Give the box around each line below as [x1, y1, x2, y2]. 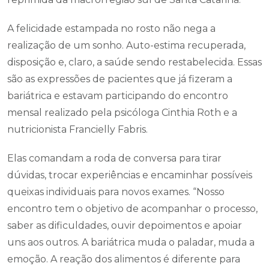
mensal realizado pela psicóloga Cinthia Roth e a [7, 107, 237, 118]
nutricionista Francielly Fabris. [7, 124, 150, 135]
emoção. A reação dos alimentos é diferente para [7, 253, 240, 265]
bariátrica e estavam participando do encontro [7, 90, 228, 101]
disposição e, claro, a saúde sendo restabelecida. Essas [7, 56, 262, 68]
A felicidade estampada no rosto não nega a [7, 23, 216, 34]
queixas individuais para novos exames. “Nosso [7, 186, 225, 198]
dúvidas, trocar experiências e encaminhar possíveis [7, 169, 252, 181]
